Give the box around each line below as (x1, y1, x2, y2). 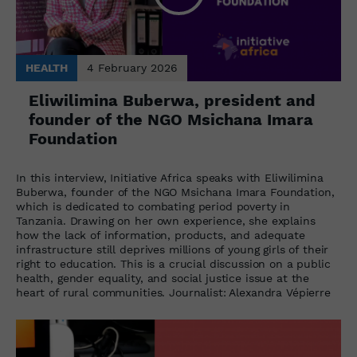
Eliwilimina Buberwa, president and (29, 91, 316, 111)
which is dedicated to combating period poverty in (16, 200, 291, 214)
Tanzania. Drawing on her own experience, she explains (16, 214, 316, 228)
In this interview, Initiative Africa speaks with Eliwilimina (16, 171, 324, 185)
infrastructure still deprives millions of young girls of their (16, 243, 329, 257)
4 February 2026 (87, 61, 178, 75)
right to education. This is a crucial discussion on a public (16, 257, 331, 271)
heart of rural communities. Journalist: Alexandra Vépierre (16, 286, 331, 300)
